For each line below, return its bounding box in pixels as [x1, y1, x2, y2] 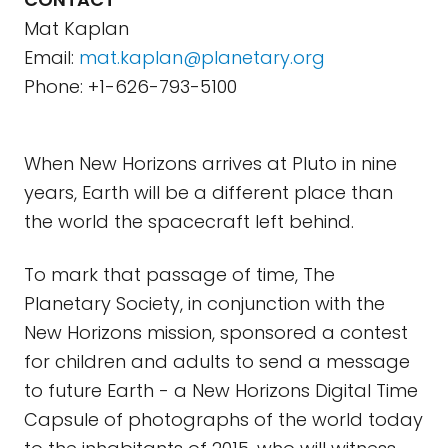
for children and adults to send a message [24, 349, 410, 374]
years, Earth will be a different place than [24, 180, 393, 205]
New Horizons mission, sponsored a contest [24, 320, 408, 345]
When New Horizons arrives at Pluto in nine [24, 151, 397, 176]
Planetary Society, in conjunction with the [24, 291, 385, 316]
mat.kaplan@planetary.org [79, 45, 325, 70]
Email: [24, 45, 79, 70]
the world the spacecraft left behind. [24, 209, 354, 234]
